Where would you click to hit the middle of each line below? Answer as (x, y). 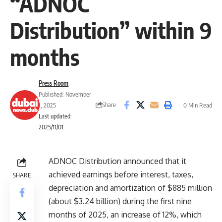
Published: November (65, 94)
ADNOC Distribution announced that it (117, 161)
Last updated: (55, 116)
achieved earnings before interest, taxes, (121, 174)
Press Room (54, 83)
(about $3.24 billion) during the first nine (120, 201)
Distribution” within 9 (111, 30)
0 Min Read (198, 105)
